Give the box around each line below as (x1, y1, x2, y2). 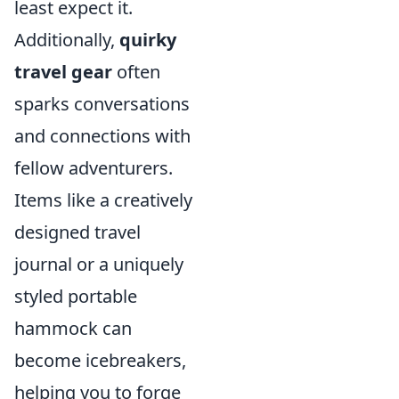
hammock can (14, 315, 132, 340)
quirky (119, 27, 176, 52)
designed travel (14, 219, 141, 244)
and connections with (14, 123, 191, 148)
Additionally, (14, 27, 119, 52)
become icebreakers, (14, 347, 186, 372)
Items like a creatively (14, 187, 192, 212)
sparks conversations (14, 91, 190, 116)
